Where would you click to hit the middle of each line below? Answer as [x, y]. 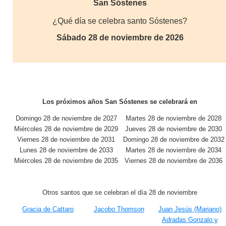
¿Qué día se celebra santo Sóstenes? [120, 21]
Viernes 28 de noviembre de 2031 [66, 139]
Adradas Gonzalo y [190, 220]
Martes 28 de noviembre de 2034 [174, 150]
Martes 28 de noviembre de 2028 [174, 118]
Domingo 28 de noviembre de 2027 [66, 118]
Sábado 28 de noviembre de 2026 [120, 38]
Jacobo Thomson [119, 209]
